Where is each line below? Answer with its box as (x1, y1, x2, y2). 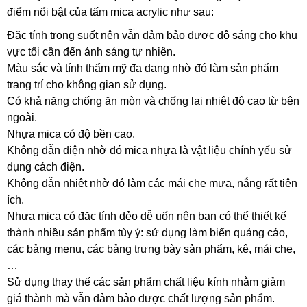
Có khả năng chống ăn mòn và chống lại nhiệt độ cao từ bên (7, 95, 299, 107)
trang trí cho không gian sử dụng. (7, 79, 169, 90)
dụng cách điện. (7, 161, 84, 173)
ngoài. (7, 112, 37, 123)
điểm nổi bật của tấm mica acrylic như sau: (7, 6, 214, 18)
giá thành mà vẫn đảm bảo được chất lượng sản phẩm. (7, 293, 275, 304)
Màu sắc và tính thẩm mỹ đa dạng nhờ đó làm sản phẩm (7, 62, 278, 74)
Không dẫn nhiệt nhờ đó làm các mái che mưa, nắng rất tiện (7, 177, 297, 189)
